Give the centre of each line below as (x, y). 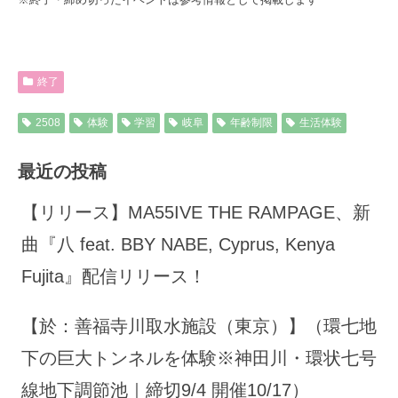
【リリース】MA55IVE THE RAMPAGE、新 (196, 212)
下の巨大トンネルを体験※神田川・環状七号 (199, 358)
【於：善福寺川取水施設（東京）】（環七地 (199, 326)
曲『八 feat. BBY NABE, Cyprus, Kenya (178, 244)
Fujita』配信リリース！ (114, 276)
